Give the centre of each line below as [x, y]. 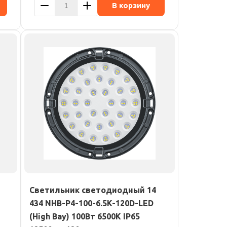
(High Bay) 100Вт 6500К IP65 [85, 216]
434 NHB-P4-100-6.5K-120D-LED [91, 203]
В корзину [131, 5]
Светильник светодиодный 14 [93, 190]
